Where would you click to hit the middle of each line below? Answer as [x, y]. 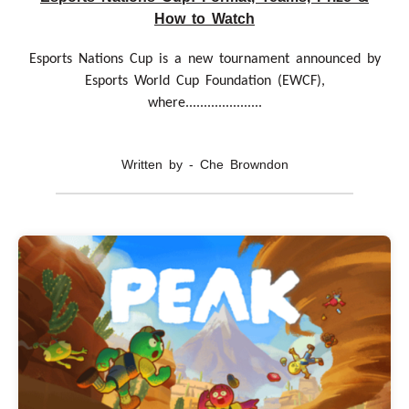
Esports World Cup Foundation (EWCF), [204, 81]
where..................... [204, 103]
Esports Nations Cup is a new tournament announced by [204, 59]
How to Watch [204, 18]
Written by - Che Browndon [204, 164]
